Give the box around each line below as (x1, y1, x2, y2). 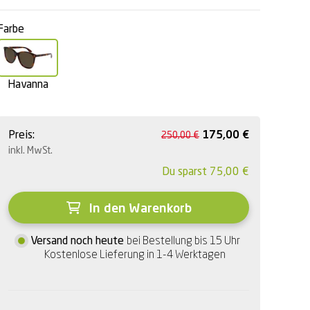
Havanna (8, 80, 48, 91)
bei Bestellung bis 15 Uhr (126, 236, 240, 248)
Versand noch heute (30, 236, 127, 248)
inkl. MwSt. (8, 146, 53, 156)
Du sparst (162, 167, 210, 179)
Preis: (8, 130, 35, 142)
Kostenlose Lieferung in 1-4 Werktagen (44, 250, 226, 262)
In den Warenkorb (85, 203, 192, 216)
